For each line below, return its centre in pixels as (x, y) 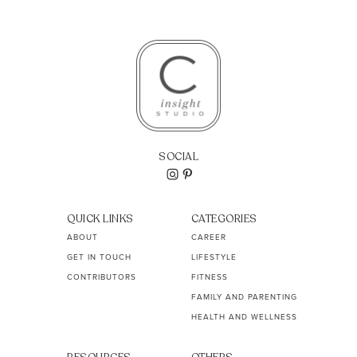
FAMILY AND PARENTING (244, 296)
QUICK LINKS (100, 219)
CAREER (208, 237)
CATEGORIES (224, 219)
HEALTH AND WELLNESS (244, 316)
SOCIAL (178, 157)
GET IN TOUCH (100, 257)
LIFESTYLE (214, 257)
